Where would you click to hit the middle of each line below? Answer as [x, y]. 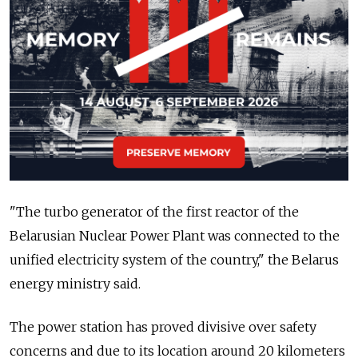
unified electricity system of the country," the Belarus [174, 260]
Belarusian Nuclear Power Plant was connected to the [175, 236]
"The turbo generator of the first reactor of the [154, 212]
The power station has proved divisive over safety [163, 327]
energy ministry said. [75, 284]
